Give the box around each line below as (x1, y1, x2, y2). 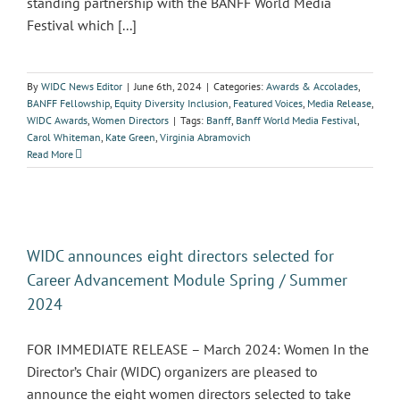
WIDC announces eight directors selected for (27, 246, 334, 266)
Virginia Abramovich (160, 130, 251, 144)
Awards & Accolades (266, 79, 358, 93)
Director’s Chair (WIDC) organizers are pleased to (27, 362, 318, 380)
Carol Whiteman (27, 130, 101, 144)
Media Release (307, 96, 371, 110)
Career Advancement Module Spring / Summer (27, 270, 347, 290)
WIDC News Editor (41, 79, 122, 93)
